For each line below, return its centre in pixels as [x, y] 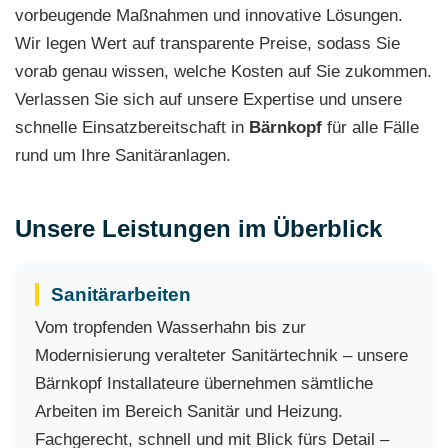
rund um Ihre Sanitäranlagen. [123, 155]
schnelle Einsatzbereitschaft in [132, 127]
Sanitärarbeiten [121, 294]
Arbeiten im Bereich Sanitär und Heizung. [189, 411]
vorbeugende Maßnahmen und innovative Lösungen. [209, 15]
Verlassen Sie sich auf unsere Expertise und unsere [208, 99]
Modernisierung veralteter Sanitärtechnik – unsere [221, 355]
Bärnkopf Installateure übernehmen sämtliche [204, 383]
